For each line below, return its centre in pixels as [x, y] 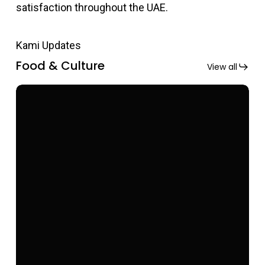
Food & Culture [61, 65]
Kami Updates [49, 45]
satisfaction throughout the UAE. [92, 8]
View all [222, 67]
